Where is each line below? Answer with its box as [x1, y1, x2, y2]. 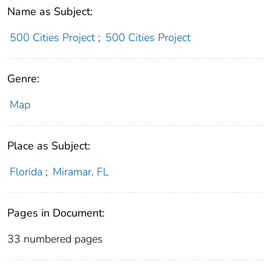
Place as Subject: [7, 138, 90, 153]
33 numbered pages [7, 231, 103, 246]
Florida [9, 164, 42, 179]
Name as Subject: [7, 4, 93, 19]
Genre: [7, 71, 39, 86]
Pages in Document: [7, 205, 105, 220]
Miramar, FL [53, 164, 109, 179]
